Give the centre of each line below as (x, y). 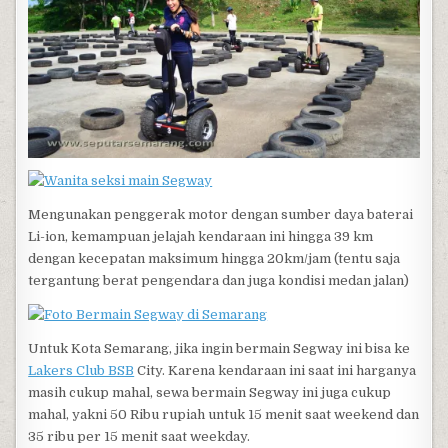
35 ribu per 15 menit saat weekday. (139, 436)
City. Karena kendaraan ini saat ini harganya (275, 370)
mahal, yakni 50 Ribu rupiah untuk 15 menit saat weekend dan (224, 414)
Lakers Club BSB (81, 370)
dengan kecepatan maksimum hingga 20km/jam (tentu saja (214, 258)
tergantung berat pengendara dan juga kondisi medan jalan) (219, 280)
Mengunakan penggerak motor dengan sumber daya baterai (221, 214)
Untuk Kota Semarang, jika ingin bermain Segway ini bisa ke (219, 348)
